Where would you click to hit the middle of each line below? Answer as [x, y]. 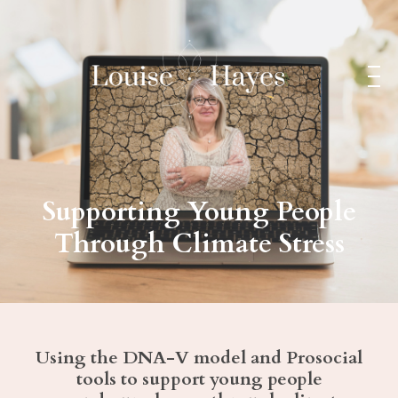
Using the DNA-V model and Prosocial [199, 357]
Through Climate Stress [199, 243]
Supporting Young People [199, 211]
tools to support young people [199, 378]
